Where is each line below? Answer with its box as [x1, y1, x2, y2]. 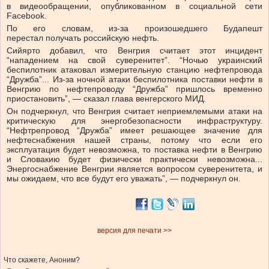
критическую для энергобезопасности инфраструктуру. [7, 116, 262, 126]
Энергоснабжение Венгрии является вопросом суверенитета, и [7, 164, 262, 174]
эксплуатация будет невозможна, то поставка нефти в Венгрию [7, 145, 262, 155]
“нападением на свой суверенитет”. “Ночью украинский [7, 55, 262, 65]
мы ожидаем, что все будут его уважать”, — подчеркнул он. [7, 174, 241, 184]
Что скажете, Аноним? [4, 256, 80, 265]
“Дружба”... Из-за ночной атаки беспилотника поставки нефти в [7, 74, 262, 85]
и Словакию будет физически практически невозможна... [7, 154, 262, 165]
